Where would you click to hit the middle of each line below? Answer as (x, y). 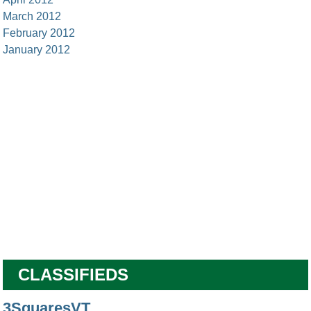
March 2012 (32, 16)
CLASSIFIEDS (74, 275)
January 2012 (37, 50)
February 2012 (39, 33)
